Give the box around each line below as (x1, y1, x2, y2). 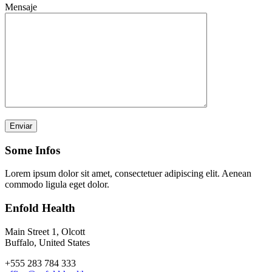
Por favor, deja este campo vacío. (4, 119, 131, 130)
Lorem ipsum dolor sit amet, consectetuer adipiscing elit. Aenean (5, 168, 251, 179)
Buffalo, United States (5, 237, 90, 248)
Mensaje (5, 1, 37, 12)
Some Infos (5, 143, 60, 157)
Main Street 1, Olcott (5, 226, 85, 237)
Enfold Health (5, 201, 75, 214)
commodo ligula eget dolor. (5, 179, 109, 190)
